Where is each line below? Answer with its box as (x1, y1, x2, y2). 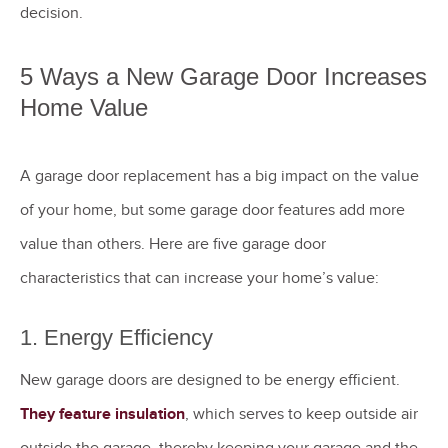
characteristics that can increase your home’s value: (20, 268, 383, 289)
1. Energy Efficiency (20, 324, 213, 350)
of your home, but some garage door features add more (20, 200, 405, 221)
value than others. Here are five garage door (20, 234, 326, 255)
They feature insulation (20, 403, 185, 424)
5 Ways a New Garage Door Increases (20, 63, 427, 91)
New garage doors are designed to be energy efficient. (20, 369, 400, 390)
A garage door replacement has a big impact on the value (20, 166, 419, 187)
